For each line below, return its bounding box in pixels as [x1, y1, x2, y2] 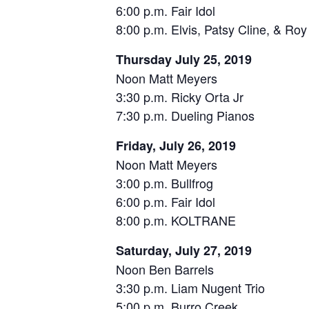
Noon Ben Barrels [115, 260, 214, 279]
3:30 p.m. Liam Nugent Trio [115, 279, 265, 297]
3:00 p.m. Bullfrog [115, 174, 213, 192]
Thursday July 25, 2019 [115, 50, 252, 69]
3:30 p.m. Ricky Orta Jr [115, 88, 243, 106]
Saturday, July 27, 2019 [115, 241, 252, 260]
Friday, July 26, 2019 [115, 137, 236, 155]
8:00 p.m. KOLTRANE [115, 211, 236, 230]
